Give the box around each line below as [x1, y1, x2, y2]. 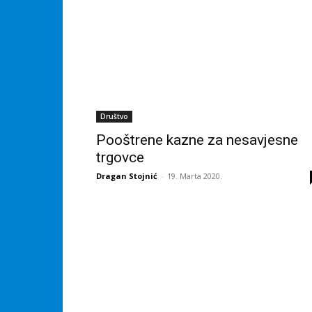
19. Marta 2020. [167, 171, 222, 182]
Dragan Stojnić [96, 171, 157, 182]
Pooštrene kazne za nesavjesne [96, 132, 298, 149]
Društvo [100, 111, 128, 122]
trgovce [96, 149, 144, 166]
